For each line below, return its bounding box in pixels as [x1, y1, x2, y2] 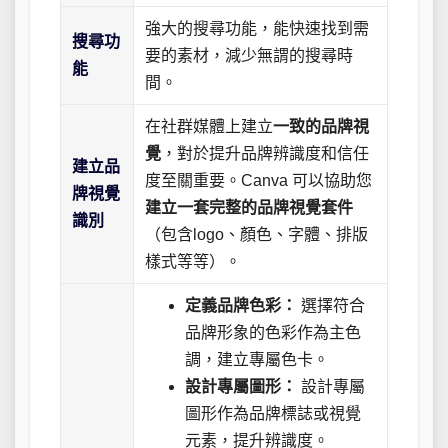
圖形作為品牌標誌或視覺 [185, 405, 362, 423]
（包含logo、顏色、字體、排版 [145, 226, 369, 244]
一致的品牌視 [273, 118, 370, 136]
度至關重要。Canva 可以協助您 [145, 172, 373, 190]
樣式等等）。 [145, 253, 242, 271]
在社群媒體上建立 [145, 118, 274, 136]
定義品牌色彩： [185, 297, 298, 315]
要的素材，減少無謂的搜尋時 [145, 47, 354, 65]
